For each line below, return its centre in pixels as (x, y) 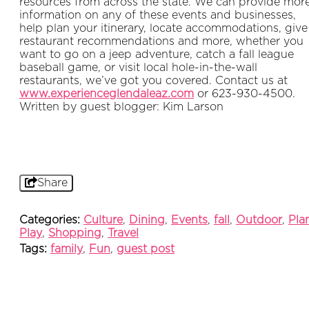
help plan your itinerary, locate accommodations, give (163, 28)
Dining (147, 220)
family (67, 249)
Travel (123, 233)
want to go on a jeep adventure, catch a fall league (157, 54)
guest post (146, 249)
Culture (103, 220)
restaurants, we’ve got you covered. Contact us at (153, 80)
